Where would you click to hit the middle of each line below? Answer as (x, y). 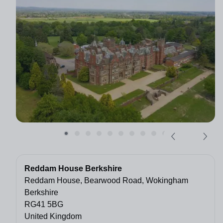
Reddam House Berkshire (73, 169)
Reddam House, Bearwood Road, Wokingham (106, 181)
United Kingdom (53, 217)
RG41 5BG (44, 205)
